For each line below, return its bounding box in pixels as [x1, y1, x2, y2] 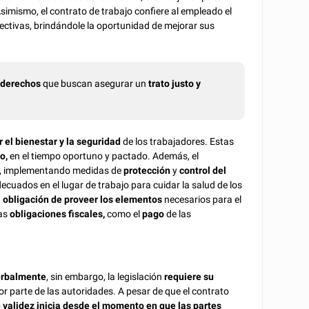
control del [179, 164, 227, 176]
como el [105, 208, 143, 219]
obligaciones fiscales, [10, 208, 106, 219]
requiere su [164, 271, 215, 283]
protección [123, 164, 171, 176]
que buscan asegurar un [43, 77, 149, 89]
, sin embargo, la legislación [46, 271, 165, 283]
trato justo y [148, 77, 201, 89]
